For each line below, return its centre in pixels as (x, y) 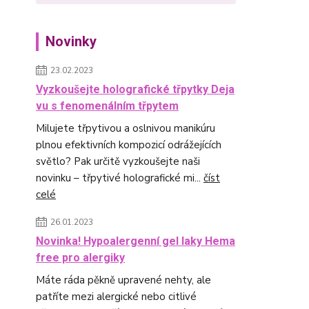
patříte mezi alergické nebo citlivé (116, 297)
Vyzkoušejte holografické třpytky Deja (135, 89)
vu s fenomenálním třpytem (107, 106)
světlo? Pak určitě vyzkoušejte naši (118, 161)
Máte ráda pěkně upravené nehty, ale (123, 280)
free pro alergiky (80, 258)
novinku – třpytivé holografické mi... (120, 178)
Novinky (71, 41)
